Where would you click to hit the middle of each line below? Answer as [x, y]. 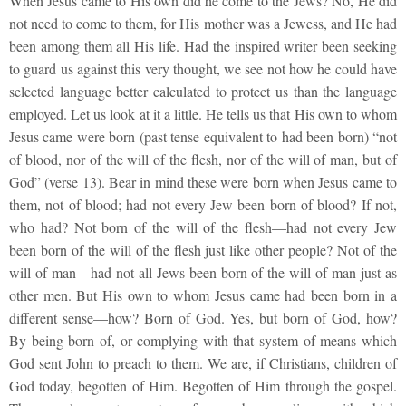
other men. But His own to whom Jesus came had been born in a [203, 295]
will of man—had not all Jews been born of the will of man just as [203, 272]
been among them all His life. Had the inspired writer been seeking [203, 45]
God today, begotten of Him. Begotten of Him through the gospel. [203, 385]
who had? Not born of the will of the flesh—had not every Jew [203, 227]
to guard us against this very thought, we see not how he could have [203, 68]
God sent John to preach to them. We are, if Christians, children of [203, 362]
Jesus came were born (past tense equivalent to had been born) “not [203, 136]
